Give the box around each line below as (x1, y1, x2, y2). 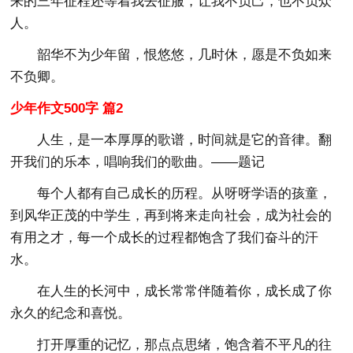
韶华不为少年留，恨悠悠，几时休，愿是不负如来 (37, 46, 333, 62)
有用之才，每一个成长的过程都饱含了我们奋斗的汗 (10, 229, 319, 245)
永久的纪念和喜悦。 (10, 305, 132, 321)
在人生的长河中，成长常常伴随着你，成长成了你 (37, 283, 333, 299)
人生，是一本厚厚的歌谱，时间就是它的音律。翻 (37, 132, 333, 147)
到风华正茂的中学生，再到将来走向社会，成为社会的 (10, 207, 333, 223)
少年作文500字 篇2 (10, 100, 124, 116)
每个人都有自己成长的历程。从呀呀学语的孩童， (37, 185, 333, 201)
